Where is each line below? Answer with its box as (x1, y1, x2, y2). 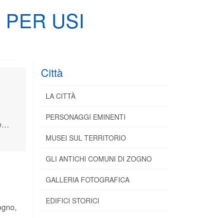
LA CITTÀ (45, 91, 75, 101)
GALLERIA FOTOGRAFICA (45, 174, 129, 184)
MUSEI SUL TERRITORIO (45, 132, 126, 143)
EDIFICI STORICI (45, 195, 99, 205)
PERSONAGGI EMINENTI (45, 111, 126, 122)
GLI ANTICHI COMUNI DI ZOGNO (45, 153, 152, 163)
